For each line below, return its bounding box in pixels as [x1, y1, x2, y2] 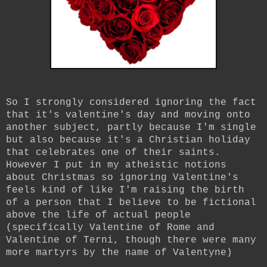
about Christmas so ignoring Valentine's [6, 172, 238, 183]
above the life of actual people [6, 209, 191, 221]
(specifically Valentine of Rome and [6, 222, 215, 233]
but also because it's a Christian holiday [6, 134, 250, 145]
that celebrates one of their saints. [6, 147, 221, 158]
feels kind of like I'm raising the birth [6, 184, 244, 195]
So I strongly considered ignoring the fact [6, 97, 256, 108]
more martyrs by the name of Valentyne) [6, 247, 232, 258]
